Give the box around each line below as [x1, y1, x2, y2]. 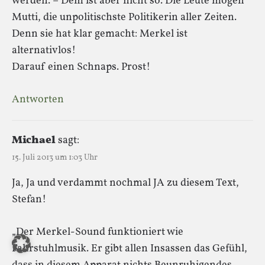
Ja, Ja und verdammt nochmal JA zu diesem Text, [12, 175, 239, 190]
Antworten [12, 92, 64, 107]
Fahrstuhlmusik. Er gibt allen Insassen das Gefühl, [12, 241, 247, 256]
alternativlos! [12, 43, 76, 58]
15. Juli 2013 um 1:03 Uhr [12, 151, 98, 163]
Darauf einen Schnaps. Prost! [12, 59, 150, 75]
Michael [12, 132, 56, 148]
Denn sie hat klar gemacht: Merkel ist [12, 26, 188, 41]
